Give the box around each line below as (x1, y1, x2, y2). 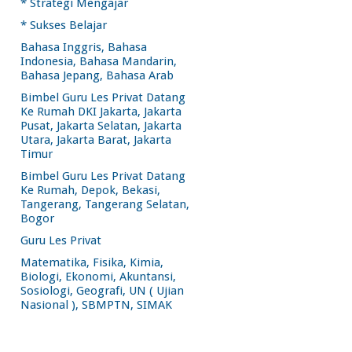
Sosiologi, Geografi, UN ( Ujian (20, 284, 184, 298)
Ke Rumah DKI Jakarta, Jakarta (20, 104, 181, 119)
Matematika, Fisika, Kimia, (20, 255, 163, 269)
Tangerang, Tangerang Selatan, (20, 197, 189, 211)
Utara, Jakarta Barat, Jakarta (20, 133, 171, 147)
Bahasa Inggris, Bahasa (20, 40, 147, 54)
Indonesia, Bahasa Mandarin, (20, 54, 177, 68)
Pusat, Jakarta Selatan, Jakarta (20, 119, 181, 133)
